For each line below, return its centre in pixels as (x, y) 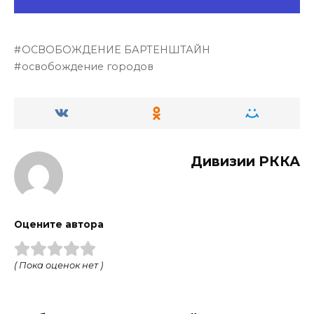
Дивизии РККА (245, 162)
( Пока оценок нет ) (59, 266)
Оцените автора (59, 225)
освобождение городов (88, 67)
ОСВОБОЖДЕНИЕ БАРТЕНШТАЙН (116, 50)
